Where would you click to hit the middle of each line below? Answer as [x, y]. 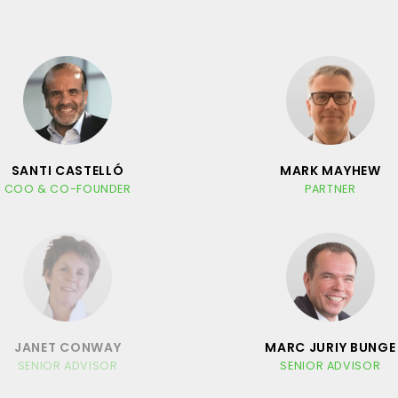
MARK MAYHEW [330, 170]
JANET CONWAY [68, 347]
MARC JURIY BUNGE [330, 347]
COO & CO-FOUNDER [68, 188]
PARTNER [330, 188]
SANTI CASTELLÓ [68, 170]
